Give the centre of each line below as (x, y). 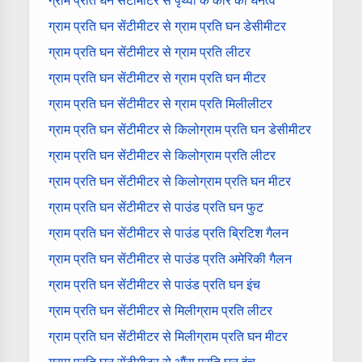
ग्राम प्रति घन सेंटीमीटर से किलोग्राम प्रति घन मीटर (170, 181)
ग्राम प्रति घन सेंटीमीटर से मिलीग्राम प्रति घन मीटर (168, 336)
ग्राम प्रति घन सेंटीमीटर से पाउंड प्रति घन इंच (154, 284)
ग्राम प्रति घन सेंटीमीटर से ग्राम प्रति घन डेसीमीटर (167, 26)
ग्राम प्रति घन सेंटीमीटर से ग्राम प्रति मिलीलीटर (160, 103)
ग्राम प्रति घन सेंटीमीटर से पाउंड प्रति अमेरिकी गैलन (170, 259)
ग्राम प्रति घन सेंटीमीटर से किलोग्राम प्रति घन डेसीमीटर (180, 129)
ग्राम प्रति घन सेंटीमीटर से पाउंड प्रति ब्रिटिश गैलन (168, 233)
